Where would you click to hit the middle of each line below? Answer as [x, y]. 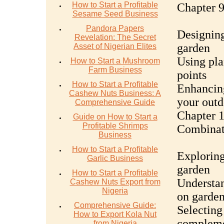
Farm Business [115, 70]
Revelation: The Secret [115, 37]
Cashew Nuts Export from [115, 182]
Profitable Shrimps [115, 126]
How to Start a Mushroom [115, 61]
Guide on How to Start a [115, 117]
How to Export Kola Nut [115, 214]
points [191, 75]
